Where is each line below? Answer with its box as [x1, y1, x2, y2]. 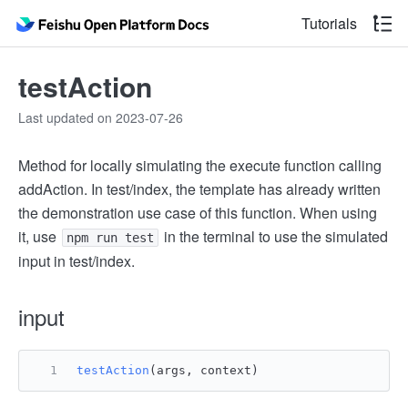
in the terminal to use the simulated [160, 226, 388, 247]
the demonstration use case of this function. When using [18, 202, 377, 223]
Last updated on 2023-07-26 [18, 108, 183, 127]
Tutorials [301, 13, 357, 34]
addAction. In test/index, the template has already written [18, 178, 381, 199]
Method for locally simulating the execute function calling [18, 155, 382, 176]
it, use [18, 226, 60, 247]
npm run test [66, 230, 154, 245]
